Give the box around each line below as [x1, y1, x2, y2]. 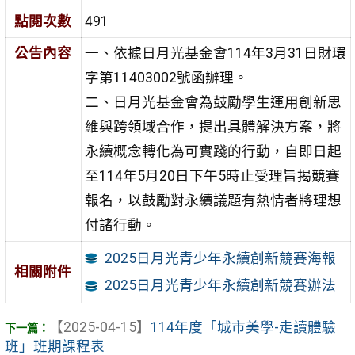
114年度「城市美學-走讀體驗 [150, 319, 336, 335]
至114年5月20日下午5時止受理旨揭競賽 [84, 168, 340, 185]
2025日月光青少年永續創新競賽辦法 [104, 277, 336, 294]
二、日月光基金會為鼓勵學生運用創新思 [84, 94, 342, 111]
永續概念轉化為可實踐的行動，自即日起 [84, 143, 342, 160]
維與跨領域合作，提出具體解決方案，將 [84, 119, 342, 136]
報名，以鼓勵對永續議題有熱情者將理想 [84, 193, 342, 209]
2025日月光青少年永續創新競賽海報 [104, 250, 336, 266]
